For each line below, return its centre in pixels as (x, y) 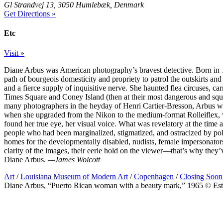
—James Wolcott (74, 159)
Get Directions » (30, 14)
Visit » (14, 53)
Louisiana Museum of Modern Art (74, 176)
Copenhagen (154, 176)
